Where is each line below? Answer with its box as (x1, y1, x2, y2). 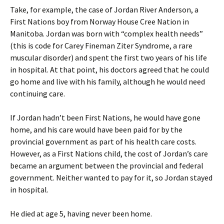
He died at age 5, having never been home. (10, 208, 152, 218)
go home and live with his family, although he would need (10, 76, 205, 86)
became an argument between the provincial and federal (10, 160, 203, 170)
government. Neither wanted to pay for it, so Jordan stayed (10, 172, 212, 182)
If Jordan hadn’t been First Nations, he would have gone (10, 112, 200, 122)
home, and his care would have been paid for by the (10, 124, 182, 134)
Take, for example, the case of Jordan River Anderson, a (10, 4, 198, 14)
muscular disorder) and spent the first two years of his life (10, 52, 207, 62)
